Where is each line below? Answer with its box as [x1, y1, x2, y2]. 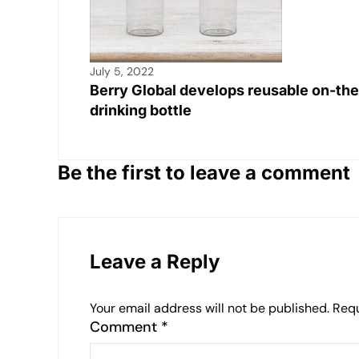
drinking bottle [90, 102, 192, 119]
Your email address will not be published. [90, 300, 329, 317]
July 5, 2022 [90, 64, 154, 79]
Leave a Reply [90, 250, 220, 274]
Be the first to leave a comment [58, 161, 350, 185]
